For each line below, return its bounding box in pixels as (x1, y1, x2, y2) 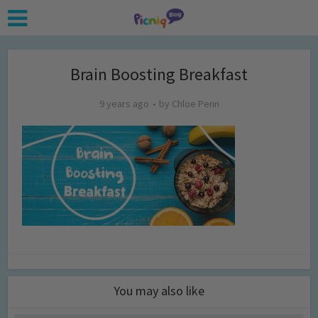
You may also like (114, 283, 204, 299)
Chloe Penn (171, 97, 219, 110)
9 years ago (99, 97, 149, 110)
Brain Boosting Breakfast (70, 63, 248, 85)
